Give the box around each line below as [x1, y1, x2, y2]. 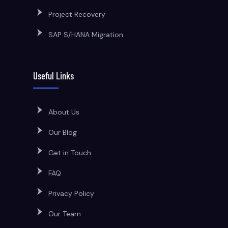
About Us [48, 107, 79, 117]
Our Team [48, 209, 81, 218]
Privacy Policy [48, 189, 94, 198]
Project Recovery [48, 10, 105, 19]
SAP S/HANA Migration [48, 30, 123, 39]
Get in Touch [48, 148, 91, 157]
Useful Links [33, 70, 74, 81]
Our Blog [48, 128, 77, 137]
